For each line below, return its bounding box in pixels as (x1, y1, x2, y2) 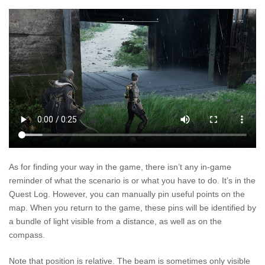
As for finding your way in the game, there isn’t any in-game (9, 162, 231, 172)
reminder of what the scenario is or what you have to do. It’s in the (9, 176, 256, 186)
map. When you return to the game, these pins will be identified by (9, 203, 256, 213)
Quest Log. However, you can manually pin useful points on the (9, 189, 245, 199)
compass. (9, 230, 45, 240)
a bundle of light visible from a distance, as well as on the (9, 216, 222, 227)
